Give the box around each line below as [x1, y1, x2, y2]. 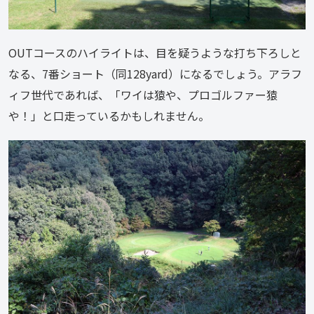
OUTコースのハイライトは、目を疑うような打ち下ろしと [8, 43, 301, 61]
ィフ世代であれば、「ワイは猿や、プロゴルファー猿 [8, 86, 278, 103]
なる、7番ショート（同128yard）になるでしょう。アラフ [8, 64, 302, 82]
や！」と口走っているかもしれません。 [8, 107, 210, 124]
